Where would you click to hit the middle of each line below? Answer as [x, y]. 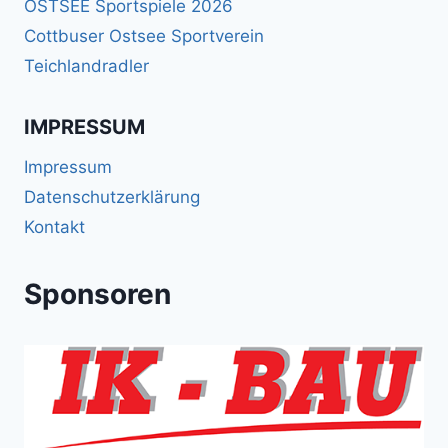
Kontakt [54, 227]
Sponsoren [97, 294]
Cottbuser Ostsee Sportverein [144, 35]
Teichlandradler [86, 66]
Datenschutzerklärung [112, 197]
